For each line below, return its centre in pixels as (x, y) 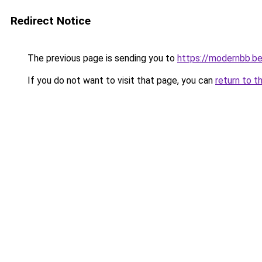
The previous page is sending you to (101, 58)
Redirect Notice (51, 21)
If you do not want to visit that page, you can (120, 80)
